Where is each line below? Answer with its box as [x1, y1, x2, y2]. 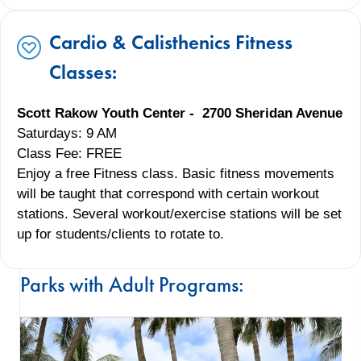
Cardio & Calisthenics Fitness [49, 29, 293, 55]
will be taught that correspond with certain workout [17, 185, 319, 201]
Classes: [49, 59, 117, 85]
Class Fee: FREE [17, 145, 122, 161]
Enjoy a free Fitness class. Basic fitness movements [17, 165, 334, 181]
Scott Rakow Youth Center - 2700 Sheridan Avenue [17, 105, 342, 121]
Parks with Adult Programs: [20, 271, 244, 297]
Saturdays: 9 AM [17, 125, 117, 141]
